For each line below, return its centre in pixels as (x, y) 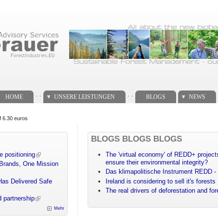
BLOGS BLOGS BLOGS (137, 139)
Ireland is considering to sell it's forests (161, 181)
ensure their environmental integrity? (157, 163)
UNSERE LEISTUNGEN (84, 97)
